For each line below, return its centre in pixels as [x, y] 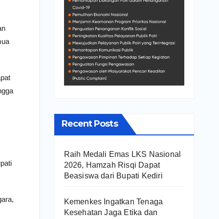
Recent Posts [89, 123]
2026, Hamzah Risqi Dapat [112, 165]
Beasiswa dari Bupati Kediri [113, 175]
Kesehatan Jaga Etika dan [111, 212]
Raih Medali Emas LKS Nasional [122, 154]
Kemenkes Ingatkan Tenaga [113, 201]
